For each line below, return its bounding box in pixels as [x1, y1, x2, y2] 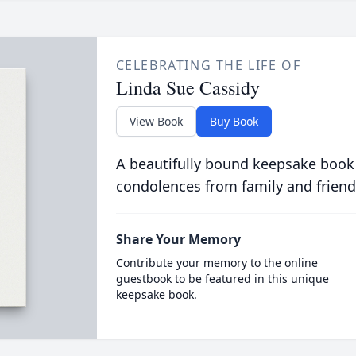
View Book [129, 114, 183, 129]
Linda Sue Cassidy [115, 75, 260, 100]
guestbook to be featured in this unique [115, 271, 329, 286]
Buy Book [209, 114, 258, 129]
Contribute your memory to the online [115, 255, 318, 270]
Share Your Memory [115, 230, 241, 248]
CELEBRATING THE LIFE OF [115, 56, 301, 74]
